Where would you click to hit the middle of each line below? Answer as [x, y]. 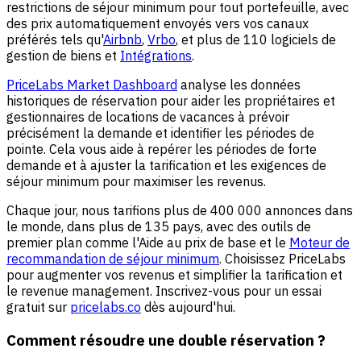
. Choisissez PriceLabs [282, 258]
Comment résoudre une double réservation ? [166, 340]
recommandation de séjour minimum [113, 258]
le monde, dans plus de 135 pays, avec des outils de [159, 226]
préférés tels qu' [55, 39]
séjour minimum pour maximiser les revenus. [136, 181]
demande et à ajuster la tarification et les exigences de [166, 165]
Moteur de [320, 242]
